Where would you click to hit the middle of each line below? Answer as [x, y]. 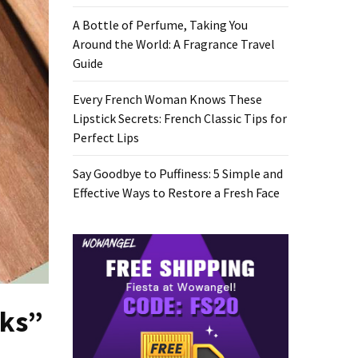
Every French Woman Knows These [167, 99]
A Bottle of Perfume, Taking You [160, 25]
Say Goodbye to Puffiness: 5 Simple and [178, 173]
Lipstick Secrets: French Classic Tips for [180, 118]
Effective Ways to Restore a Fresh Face [176, 193]
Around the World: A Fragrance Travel [174, 44]
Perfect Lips [106, 137]
